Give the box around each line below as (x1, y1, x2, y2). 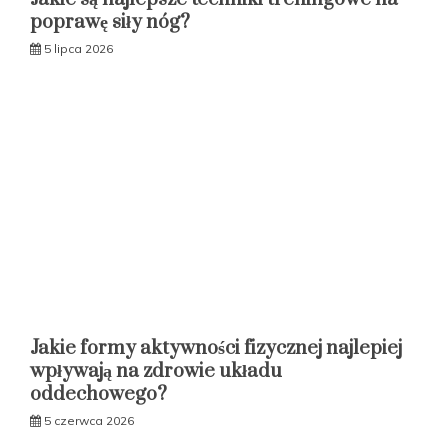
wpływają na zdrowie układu (30, 358, 282, 384)
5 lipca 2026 (44, 40, 113, 56)
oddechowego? (30, 381, 167, 407)
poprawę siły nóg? (30, 9, 190, 35)
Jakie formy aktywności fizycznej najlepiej (30, 335, 402, 361)
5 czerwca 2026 (44, 412, 134, 428)
